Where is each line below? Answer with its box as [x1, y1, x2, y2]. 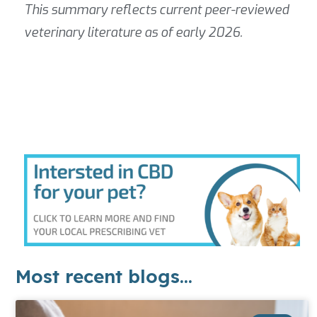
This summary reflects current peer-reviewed [24, 1, 289, 19]
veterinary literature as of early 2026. [24, 24, 243, 42]
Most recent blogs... [16, 265, 192, 289]
